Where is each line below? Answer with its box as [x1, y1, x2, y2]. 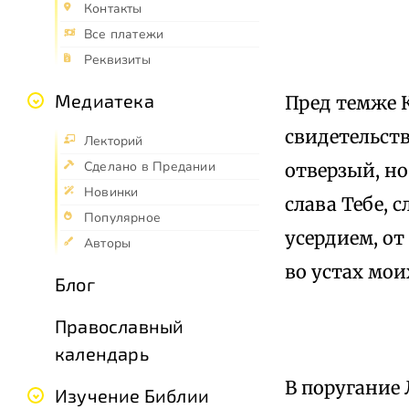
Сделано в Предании [84, 158, 215, 176]
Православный [55, 315, 184, 338]
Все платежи [84, 26, 164, 44]
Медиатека [55, 89, 154, 112]
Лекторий [84, 132, 143, 151]
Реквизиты [84, 51, 151, 69]
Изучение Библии [55, 384, 209, 407]
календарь [55, 342, 149, 365]
